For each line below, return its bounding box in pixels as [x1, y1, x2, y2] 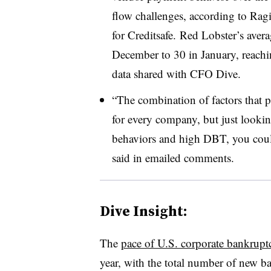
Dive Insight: [99, 200, 188, 221]
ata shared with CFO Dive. [117, 65, 241, 81]
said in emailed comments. [111, 149, 234, 165]
